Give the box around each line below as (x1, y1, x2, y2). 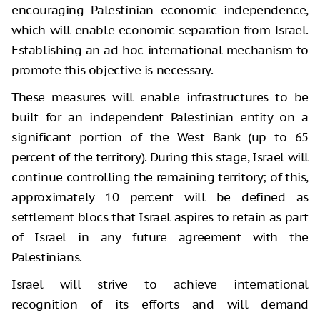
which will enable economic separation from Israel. (11, 22, 309, 39)
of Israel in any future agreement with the (11, 229, 309, 246)
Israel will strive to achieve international (11, 276, 309, 293)
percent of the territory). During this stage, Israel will (11, 149, 309, 166)
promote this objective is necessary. (11, 62, 214, 79)
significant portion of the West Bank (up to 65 (11, 129, 309, 146)
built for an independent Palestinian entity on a (11, 109, 309, 126)
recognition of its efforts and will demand (11, 296, 309, 313)
